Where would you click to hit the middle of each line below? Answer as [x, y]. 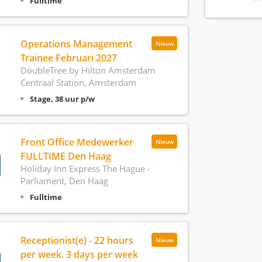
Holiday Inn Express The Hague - [85, 168]
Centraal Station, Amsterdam [78, 82]
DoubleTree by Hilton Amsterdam [88, 70]
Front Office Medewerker [77, 142]
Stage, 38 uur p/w [62, 99]
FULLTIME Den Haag [65, 156]
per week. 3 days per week [79, 254]
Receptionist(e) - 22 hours [77, 240]
